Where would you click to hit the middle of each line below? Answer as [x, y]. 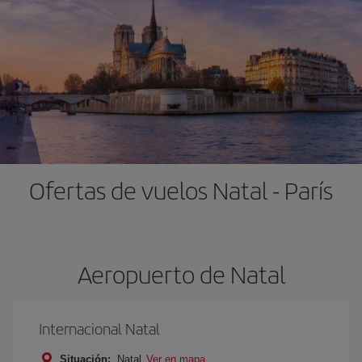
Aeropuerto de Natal [181, 274]
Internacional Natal [99, 328]
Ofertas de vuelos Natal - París [181, 190]
